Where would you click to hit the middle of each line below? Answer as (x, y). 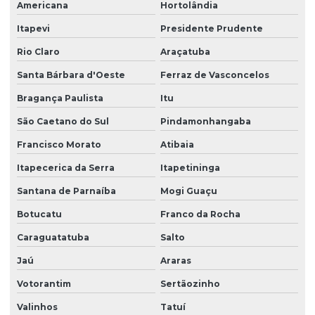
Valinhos (37, 307)
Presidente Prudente (211, 29)
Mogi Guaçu (188, 191)
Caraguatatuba (53, 238)
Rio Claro (38, 52)
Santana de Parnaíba (66, 191)
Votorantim (44, 284)
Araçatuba (185, 52)
